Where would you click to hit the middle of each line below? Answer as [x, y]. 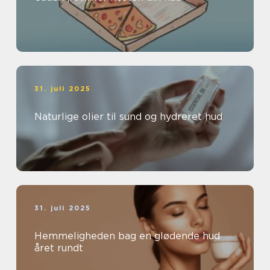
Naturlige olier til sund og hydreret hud [128, 116]
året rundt [59, 248]
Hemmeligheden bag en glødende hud [127, 236]
